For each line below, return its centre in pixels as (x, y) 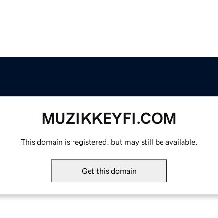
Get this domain (109, 171)
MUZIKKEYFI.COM (109, 118)
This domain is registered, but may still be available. (109, 142)
